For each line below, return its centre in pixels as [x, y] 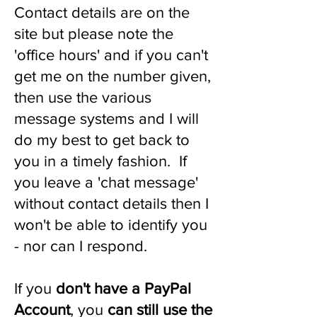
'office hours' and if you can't [111, 55]
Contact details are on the [102, 12]
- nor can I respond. [81, 246]
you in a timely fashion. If [100, 161]
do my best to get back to [102, 140]
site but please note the [94, 34]
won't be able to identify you [111, 225]
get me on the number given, [113, 76]
